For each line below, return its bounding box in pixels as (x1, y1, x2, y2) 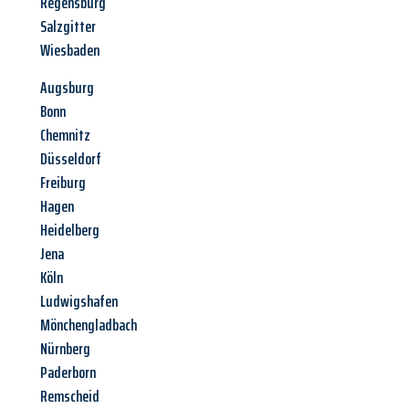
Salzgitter (40, 14, 96, 40)
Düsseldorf (40, 146, 101, 173)
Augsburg (40, 75, 94, 101)
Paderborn (40, 360, 96, 386)
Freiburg (40, 170, 86, 196)
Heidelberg (40, 217, 100, 244)
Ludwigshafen (40, 288, 118, 315)
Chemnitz (40, 122, 90, 149)
